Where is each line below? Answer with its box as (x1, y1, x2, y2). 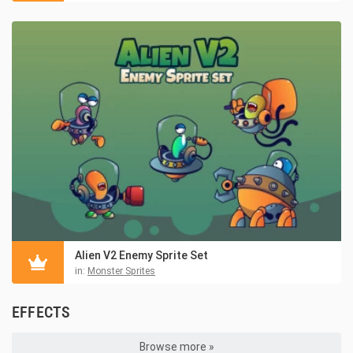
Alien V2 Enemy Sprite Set (75, 248, 208, 262)
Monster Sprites (87, 265, 155, 277)
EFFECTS (12, 302, 71, 321)
